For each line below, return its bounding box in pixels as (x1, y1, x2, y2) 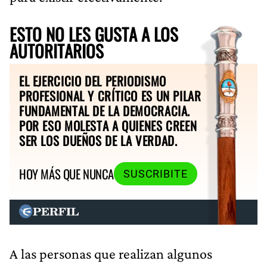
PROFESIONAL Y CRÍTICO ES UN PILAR (19, 86, 201, 105)
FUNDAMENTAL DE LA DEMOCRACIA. (19, 101, 191, 120)
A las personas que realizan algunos (10, 245, 212, 262)
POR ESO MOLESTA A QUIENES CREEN (19, 116, 197, 135)
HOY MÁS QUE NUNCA (19, 164, 114, 184)
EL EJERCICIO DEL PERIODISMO (19, 71, 166, 90)
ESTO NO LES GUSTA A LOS (10, 21, 178, 46)
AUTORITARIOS (10, 38, 104, 63)
